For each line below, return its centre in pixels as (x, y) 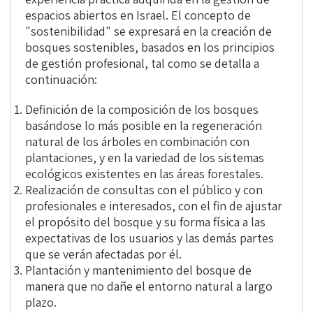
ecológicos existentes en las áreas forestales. (144, 174)
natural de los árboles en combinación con (137, 142)
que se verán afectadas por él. (103, 254)
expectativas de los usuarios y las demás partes (150, 238)
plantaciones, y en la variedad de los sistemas (145, 158)
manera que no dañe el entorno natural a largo (149, 286)
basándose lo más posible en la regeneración (144, 126)
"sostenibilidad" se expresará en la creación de (148, 31)
